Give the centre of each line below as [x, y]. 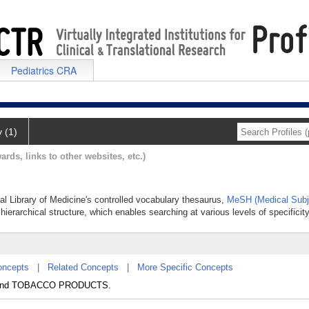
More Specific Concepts [185, 267]
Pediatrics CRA [44, 70]
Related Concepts [83, 267]
